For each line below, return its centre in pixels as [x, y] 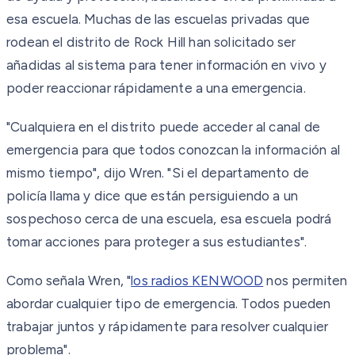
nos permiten [305, 280]
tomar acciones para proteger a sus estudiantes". [157, 241]
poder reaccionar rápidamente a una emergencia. [156, 88]
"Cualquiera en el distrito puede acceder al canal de [163, 126]
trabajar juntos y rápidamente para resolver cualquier [168, 326]
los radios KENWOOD [197, 280]
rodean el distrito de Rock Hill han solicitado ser [151, 42]
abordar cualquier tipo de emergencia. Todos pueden [169, 303]
